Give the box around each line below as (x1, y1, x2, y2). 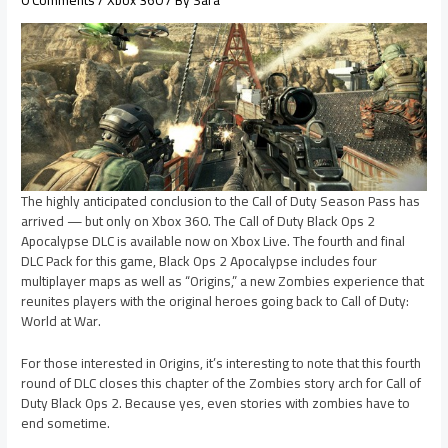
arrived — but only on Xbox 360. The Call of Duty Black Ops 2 (21, 207, 376, 234)
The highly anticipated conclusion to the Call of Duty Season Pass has (21, 187, 421, 214)
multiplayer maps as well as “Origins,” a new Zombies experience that (21, 267, 425, 294)
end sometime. (21, 409, 111, 436)
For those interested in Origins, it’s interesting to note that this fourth (21, 349, 422, 376)
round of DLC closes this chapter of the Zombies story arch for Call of (21, 369, 422, 396)
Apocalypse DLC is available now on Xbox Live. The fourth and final (21, 227, 406, 254)
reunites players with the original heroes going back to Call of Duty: (21, 287, 410, 314)
